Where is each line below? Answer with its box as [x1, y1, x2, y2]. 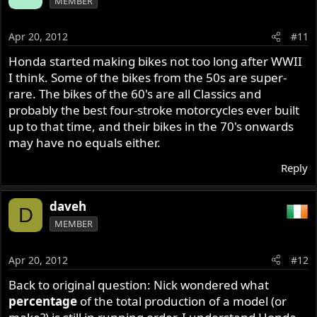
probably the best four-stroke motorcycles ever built [8, 102, 300, 119]
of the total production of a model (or [77, 292, 287, 309]
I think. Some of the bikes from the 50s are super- [8, 69, 287, 86]
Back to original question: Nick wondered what [8, 276, 270, 293]
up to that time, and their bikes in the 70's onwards [8, 118, 294, 135]
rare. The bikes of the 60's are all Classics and [8, 86, 262, 103]
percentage [8, 292, 78, 309]
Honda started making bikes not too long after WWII [8, 53, 303, 70]
